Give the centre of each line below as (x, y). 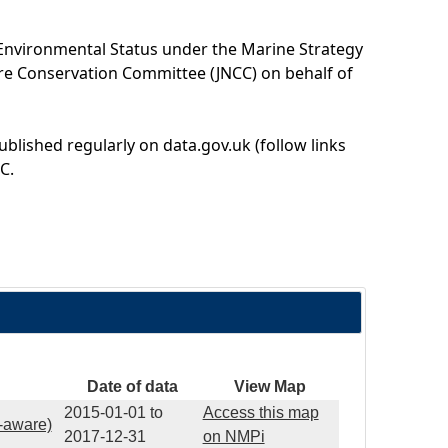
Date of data (132, 387)
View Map (270, 387)
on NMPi (233, 437)
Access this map (260, 413)
